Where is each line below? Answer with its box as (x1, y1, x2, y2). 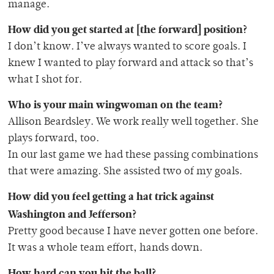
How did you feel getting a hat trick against (8, 189, 214, 204)
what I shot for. (8, 75, 82, 86)
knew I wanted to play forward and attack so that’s (8, 58, 253, 70)
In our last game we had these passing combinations (8, 150, 258, 161)
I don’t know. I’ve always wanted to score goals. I (8, 42, 246, 53)
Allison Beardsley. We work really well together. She (8, 117, 259, 128)
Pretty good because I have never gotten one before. (8, 226, 258, 238)
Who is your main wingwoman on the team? (8, 97, 223, 113)
